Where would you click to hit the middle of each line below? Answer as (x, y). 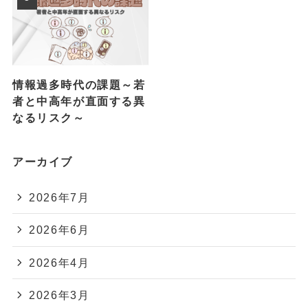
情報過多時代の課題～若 (79, 84)
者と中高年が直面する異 (79, 101)
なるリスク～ (48, 117)
